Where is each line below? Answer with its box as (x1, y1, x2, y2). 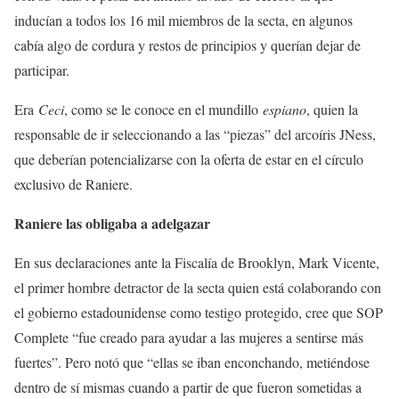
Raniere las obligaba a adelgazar (14, 213, 210, 233)
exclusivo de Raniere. (14, 175, 133, 193)
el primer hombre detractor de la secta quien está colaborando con (14, 278, 381, 297)
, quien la (306, 100, 358, 118)
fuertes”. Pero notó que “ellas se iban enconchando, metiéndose (14, 353, 370, 371)
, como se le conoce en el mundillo (64, 100, 263, 118)
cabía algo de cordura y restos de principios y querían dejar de (14, 36, 361, 54)
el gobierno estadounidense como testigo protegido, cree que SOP (14, 303, 383, 322)
